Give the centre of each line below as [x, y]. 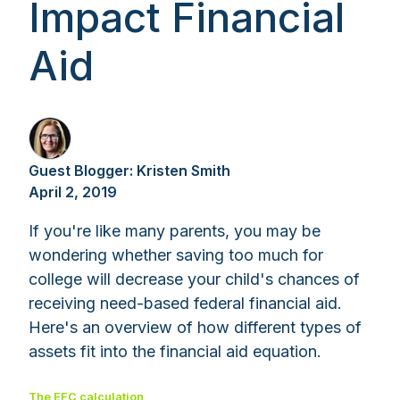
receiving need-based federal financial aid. [185, 304]
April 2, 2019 [73, 192]
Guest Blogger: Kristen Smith [129, 171]
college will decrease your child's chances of [194, 279]
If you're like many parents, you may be [175, 231]
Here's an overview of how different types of [195, 328]
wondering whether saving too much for [176, 255]
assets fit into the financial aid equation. [175, 352]
